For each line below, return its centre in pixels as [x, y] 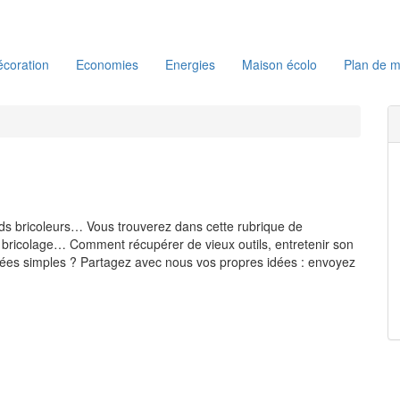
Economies [107, 64]
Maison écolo [279, 64]
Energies [190, 64]
